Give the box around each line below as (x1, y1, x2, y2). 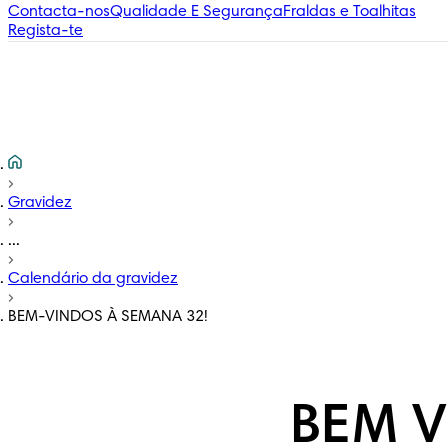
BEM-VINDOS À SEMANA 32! (8, 309, 208, 325)
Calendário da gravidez (8, 271, 178, 287)
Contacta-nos (8, 4, 110, 20)
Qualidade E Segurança (110, 4, 283, 20)
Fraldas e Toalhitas (283, 4, 416, 20)
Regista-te (8, 23, 83, 39)
